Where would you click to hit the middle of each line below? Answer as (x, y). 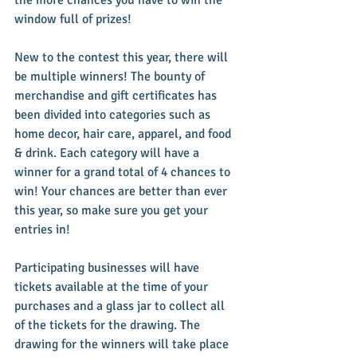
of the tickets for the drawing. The (109, 325)
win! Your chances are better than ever (122, 191)
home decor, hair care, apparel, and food (124, 133)
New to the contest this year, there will (123, 57)
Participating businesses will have (108, 267)
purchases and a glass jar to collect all (121, 306)
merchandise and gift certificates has (117, 95)
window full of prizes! (73, 19)
